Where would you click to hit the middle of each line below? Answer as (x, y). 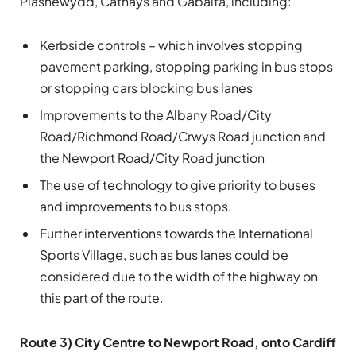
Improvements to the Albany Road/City (156, 115)
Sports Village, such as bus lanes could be (164, 255)
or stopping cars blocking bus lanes (146, 88)
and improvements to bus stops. (136, 207)
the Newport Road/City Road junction (152, 158)
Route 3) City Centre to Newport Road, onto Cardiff (178, 342)
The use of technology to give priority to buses (178, 185)
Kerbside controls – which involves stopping (171, 45)
